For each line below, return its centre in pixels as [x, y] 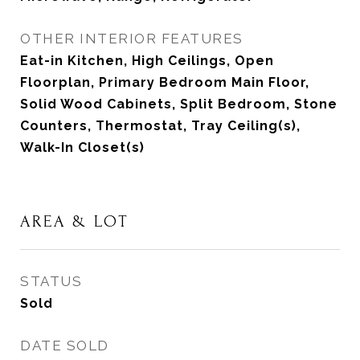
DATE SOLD [65, 346]
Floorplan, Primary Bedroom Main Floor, [165, 82]
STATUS [51, 281]
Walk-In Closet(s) [82, 147]
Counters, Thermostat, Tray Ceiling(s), [160, 126]
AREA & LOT [75, 221]
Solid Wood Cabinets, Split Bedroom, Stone [179, 104]
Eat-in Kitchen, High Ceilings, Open [147, 61]
